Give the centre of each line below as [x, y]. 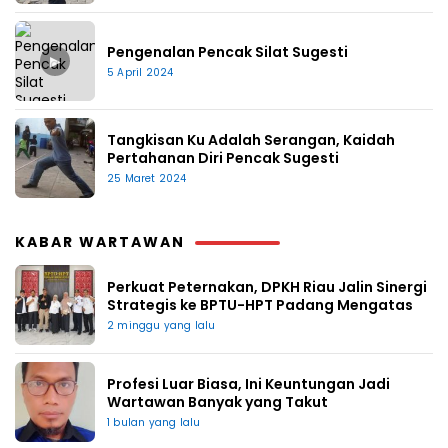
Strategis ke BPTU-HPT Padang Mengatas [260, 304]
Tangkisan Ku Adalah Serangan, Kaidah [251, 139]
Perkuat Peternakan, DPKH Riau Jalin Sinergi [267, 286]
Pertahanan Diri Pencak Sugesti [223, 157]
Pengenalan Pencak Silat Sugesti [227, 51]
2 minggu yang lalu [161, 325]
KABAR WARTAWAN [100, 241]
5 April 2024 [140, 72]
